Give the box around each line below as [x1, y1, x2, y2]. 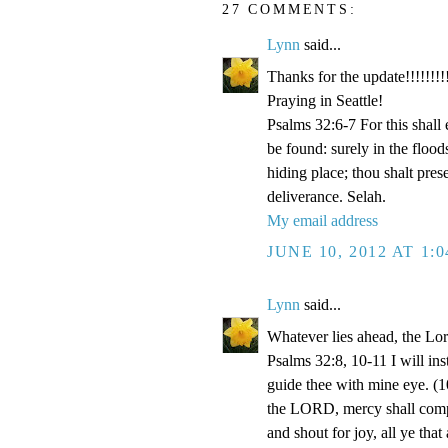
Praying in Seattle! [267, 92, 383, 110]
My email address [267, 212, 378, 230]
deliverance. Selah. [267, 188, 386, 206]
